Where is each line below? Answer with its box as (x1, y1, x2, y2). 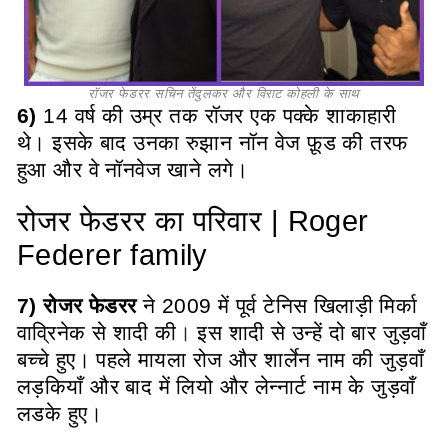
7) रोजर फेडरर (17, 293, 137, 317)
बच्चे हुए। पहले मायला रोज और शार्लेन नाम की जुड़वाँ (17, 347, 425, 371)
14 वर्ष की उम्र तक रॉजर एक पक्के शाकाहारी (36, 103, 397, 127)
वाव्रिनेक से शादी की (17, 320, 177, 344)
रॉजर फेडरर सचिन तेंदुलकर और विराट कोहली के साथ (88, 85, 360, 101)
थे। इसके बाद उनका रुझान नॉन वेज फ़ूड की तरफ (17, 130, 408, 154)
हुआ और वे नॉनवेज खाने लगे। (17, 157, 255, 181)
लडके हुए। (17, 401, 109, 425)
